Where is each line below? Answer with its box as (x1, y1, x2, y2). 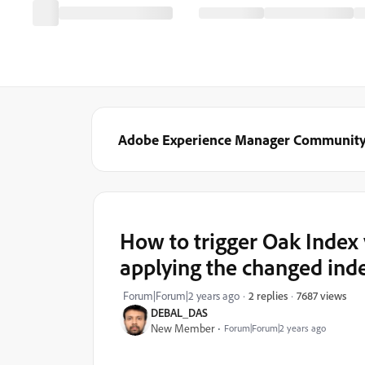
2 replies (248, 288, 288, 302)
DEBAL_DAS (151, 306, 208, 319)
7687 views (297, 288, 346, 302)
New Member (151, 321, 214, 335)
